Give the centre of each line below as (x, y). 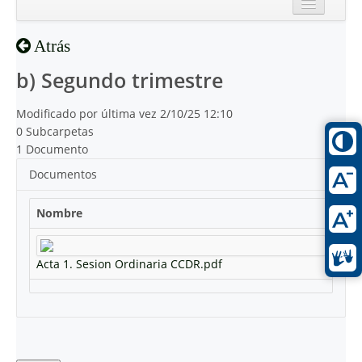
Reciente (69, 62)
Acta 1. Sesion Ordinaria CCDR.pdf (129, 264)
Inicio (61, 29)
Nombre (59, 213)
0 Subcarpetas (55, 131)
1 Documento (52, 149)
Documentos (63, 174)
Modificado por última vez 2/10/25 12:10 (124, 114)
